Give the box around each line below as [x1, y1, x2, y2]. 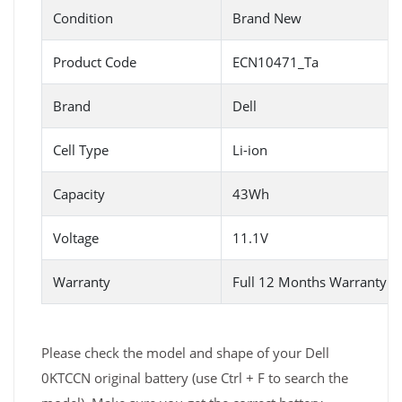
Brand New [232, 9, 301, 28]
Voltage [53, 229, 99, 248]
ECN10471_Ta [232, 53, 319, 72]
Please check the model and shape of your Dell [41, 344, 329, 363]
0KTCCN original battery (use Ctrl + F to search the [41, 369, 348, 388]
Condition [53, 9, 113, 28]
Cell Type [53, 141, 109, 160]
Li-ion [232, 141, 267, 160]
